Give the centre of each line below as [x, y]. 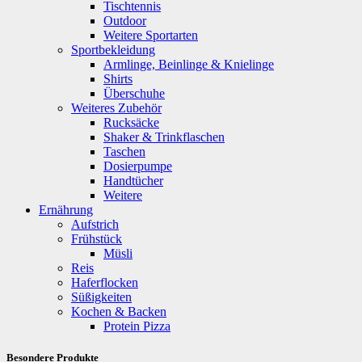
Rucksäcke [131, 123]
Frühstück [97, 239]
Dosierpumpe [138, 166]
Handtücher [133, 181]
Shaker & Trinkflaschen [164, 137]
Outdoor [125, 21]
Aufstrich [95, 225]
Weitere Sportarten [151, 36]
